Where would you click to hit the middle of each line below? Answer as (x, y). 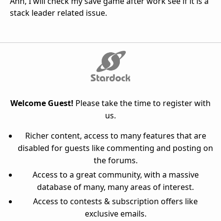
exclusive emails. (115, 213)
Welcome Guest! (42, 103)
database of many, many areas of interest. (115, 187)
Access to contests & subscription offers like (115, 201)
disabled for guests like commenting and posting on (115, 148)
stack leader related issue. (58, 13)
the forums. (115, 160)
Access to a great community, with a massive (115, 174)
